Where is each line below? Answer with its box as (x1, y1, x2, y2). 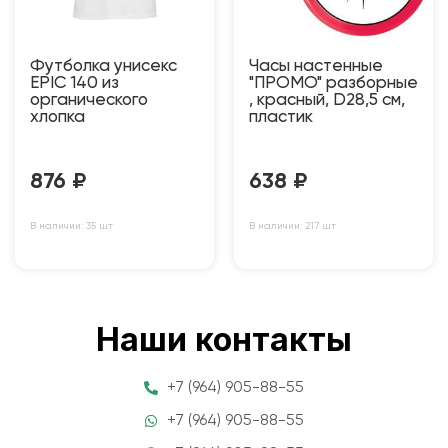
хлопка (30, 108, 85, 126)
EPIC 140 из (30, 74, 119, 92)
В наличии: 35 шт (30, 220, 113, 231)
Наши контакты (96, 319, 352, 359)
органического (30, 91, 148, 109)
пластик (249, 108, 313, 126)
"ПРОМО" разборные (249, 74, 418, 92)
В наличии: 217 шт (249, 220, 336, 231)
